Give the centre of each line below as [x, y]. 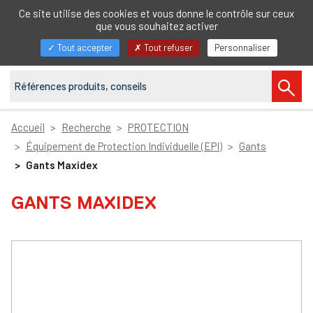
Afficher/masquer [64, 38]
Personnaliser [242, 48]
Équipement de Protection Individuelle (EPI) [124, 146]
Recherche [86, 127]
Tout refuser [167, 48]
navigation [48, 71]
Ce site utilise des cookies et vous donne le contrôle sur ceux [156, 13]
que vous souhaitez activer [156, 26]
